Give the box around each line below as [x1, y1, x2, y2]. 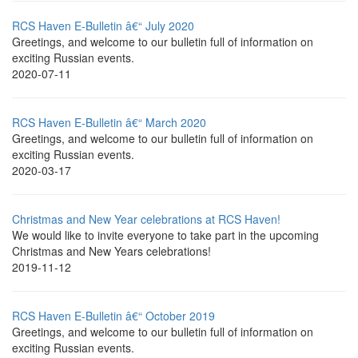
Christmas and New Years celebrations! [12, 242, 211, 259]
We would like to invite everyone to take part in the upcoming [12, 226, 319, 243]
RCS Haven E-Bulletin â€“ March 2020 [12, 113, 206, 130]
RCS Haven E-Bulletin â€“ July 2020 [12, 17, 194, 34]
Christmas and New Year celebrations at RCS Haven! [12, 210, 280, 227]
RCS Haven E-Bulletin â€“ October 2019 [12, 307, 215, 324]
